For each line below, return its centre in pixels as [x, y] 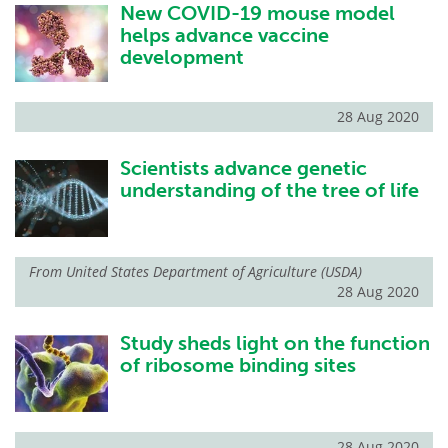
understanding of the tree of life [269, 190]
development [181, 57]
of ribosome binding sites [237, 365]
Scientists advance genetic [243, 168]
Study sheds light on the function [274, 343]
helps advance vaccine [224, 35]
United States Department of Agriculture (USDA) [214, 272]
